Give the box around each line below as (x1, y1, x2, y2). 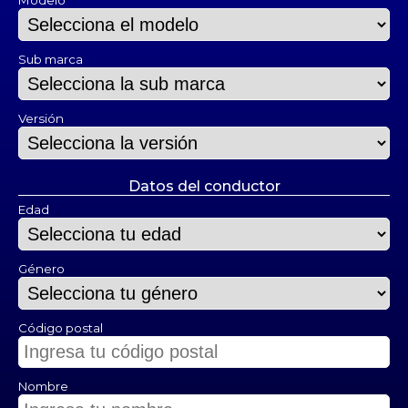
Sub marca (18, 52, 83, 66)
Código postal (18, 321, 103, 335)
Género (18, 261, 65, 276)
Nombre (18, 379, 68, 393)
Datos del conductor (127, 178, 280, 195)
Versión (18, 111, 64, 126)
